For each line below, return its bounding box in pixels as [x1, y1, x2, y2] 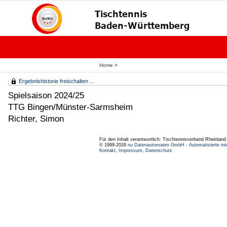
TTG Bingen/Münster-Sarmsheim [8, 102, 133, 112]
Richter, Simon [8, 113, 64, 124]
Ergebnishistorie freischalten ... [19, 78, 94, 84]
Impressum [119, 148, 142, 153]
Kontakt [99, 148, 116, 153]
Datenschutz [145, 148, 172, 153]
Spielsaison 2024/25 [8, 90, 84, 100]
